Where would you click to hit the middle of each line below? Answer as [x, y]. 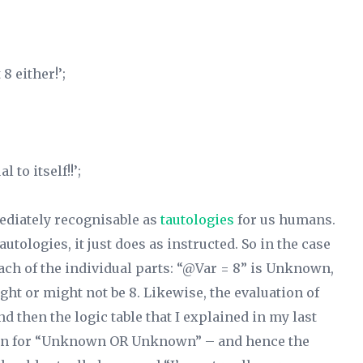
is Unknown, [290, 268]
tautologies [197, 220]
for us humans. [285, 220]
